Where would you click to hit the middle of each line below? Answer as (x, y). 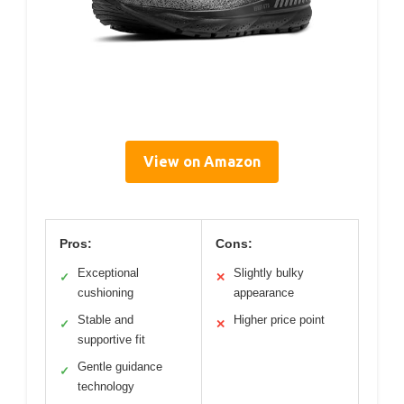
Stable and (106, 319)
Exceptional (108, 272)
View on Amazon (202, 161)
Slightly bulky (269, 272)
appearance (264, 292)
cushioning (106, 292)
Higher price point (279, 319)
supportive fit (111, 339)
